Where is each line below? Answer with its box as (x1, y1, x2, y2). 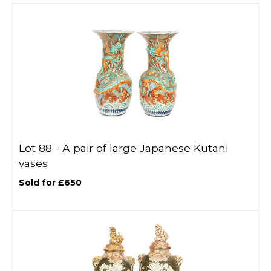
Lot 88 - (19, 142, 62, 154)
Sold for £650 (19, 177, 82, 188)
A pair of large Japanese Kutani (62, 142, 228, 154)
